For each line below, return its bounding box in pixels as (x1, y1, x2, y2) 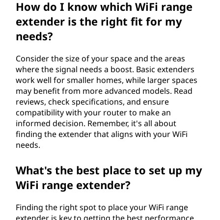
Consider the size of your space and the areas (16, 53, 185, 64)
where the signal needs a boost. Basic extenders (16, 64, 194, 75)
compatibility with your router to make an (16, 107, 171, 118)
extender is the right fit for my (16, 14, 182, 28)
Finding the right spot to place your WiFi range (16, 202, 188, 213)
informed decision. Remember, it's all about (16, 118, 176, 129)
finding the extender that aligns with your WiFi (16, 129, 188, 139)
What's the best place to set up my (16, 163, 202, 177)
